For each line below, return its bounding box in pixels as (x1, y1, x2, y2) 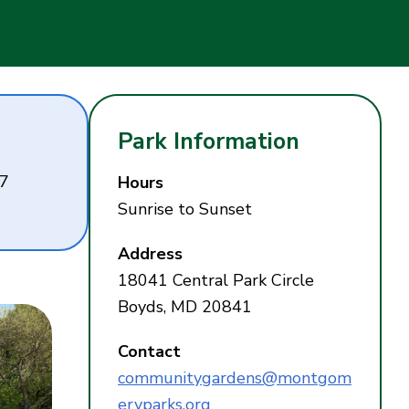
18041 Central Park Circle (118, 269, 314, 292)
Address (118, 243, 183, 266)
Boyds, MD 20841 (118, 296, 252, 319)
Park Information (118, 126, 299, 158)
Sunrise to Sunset (118, 198, 252, 221)
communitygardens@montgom (118, 367, 351, 390)
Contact (118, 341, 181, 363)
